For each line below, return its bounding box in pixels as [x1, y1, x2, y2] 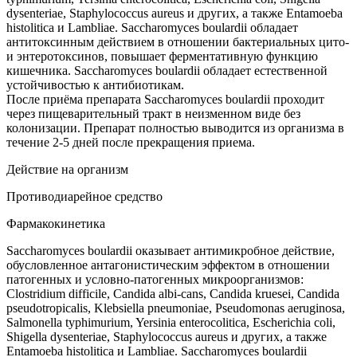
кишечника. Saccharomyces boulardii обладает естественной [6, 64, 328, 78]
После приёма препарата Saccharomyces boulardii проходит [6, 92, 324, 107]
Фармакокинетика [6, 217, 105, 231]
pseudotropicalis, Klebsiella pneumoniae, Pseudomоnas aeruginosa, [6, 301, 345, 316]
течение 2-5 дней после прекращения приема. [6, 135, 255, 150]
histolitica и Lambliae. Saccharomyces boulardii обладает [6, 21, 298, 35]
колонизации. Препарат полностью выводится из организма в [6, 121, 344, 135]
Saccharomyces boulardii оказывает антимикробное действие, [6, 244, 335, 258]
